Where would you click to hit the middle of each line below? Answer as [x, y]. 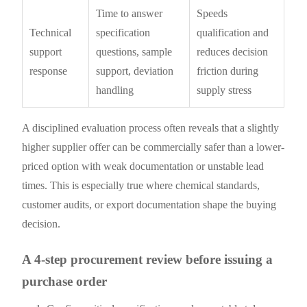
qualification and [233, 32]
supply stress [224, 90]
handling [115, 90]
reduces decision [233, 51]
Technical [51, 32]
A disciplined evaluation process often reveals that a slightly [151, 127]
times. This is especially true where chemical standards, [141, 185]
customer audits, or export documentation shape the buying [149, 204]
